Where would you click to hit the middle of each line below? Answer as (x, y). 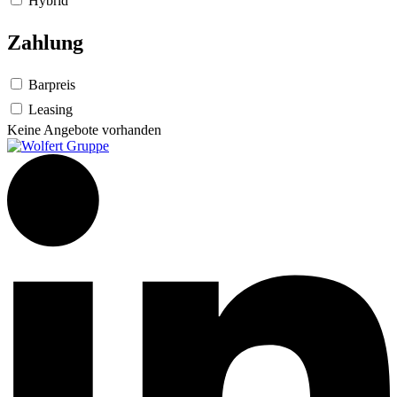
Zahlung (45, 43)
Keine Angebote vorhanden (84, 130)
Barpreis (50, 85)
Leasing (49, 110)
